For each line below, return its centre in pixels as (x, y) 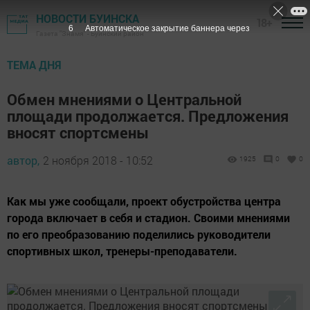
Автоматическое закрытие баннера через (167, 28)
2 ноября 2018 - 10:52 (98, 160)
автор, (23, 160)
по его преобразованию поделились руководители (139, 234)
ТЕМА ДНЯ (34, 65)
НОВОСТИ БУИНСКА (88, 18)
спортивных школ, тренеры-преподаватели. (122, 251)
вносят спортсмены (78, 133)
